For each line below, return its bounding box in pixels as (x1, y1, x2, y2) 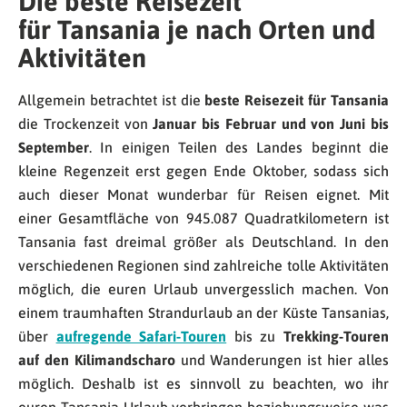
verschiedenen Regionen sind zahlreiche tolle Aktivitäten (18, 257, 389, 274)
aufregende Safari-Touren (55, 328, 227, 345)
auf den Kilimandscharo (18, 352, 175, 369)
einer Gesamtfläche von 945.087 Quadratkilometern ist (18, 210, 389, 227)
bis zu (226, 328, 284, 345)
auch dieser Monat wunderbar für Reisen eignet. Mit (18, 186, 389, 203)
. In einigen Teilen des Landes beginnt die (89, 139, 389, 156)
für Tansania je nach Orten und (18, 15, 375, 45)
